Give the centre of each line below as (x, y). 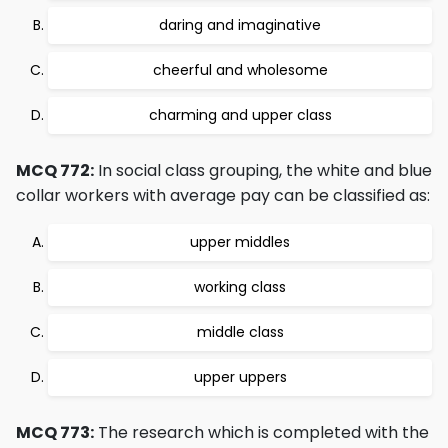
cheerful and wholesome (240, 70)
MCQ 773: (55, 432)
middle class (240, 332)
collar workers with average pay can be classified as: (223, 195)
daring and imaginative (240, 25)
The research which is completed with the (261, 432)
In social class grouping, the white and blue (263, 170)
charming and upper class (240, 115)
